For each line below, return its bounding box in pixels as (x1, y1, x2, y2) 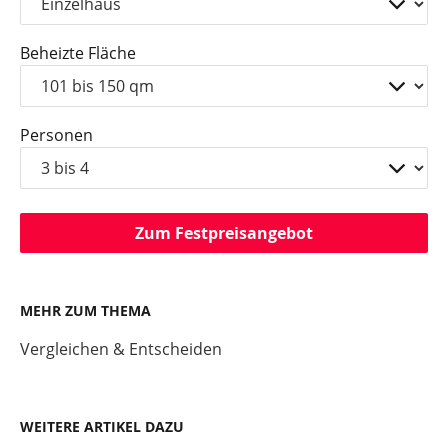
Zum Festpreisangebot (135, 221, 313, 244)
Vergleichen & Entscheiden (20, 337, 222, 360)
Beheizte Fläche (20, 41, 136, 64)
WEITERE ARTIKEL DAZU (20, 416, 184, 436)
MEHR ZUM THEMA (20, 300, 151, 320)
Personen (20, 123, 93, 146)
